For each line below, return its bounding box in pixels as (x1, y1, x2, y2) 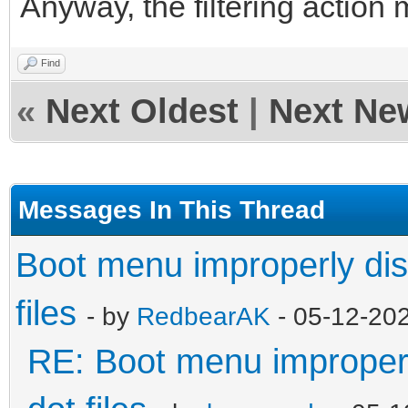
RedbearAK (137, 301, 270, 331)
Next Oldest (46, 91, 239, 130)
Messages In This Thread (18, 194, 325, 224)
